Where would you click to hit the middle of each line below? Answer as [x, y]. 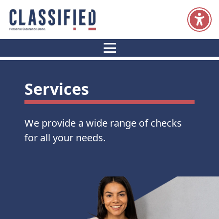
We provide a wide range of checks [103, 123]
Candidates [159, 57]
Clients [206, 57]
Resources [107, 55]
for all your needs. [65, 138]
